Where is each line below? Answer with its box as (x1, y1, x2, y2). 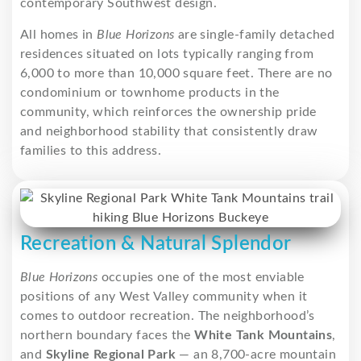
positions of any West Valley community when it (20, 289, 308, 303)
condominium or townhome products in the (20, 85, 280, 99)
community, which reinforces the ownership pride (20, 105, 317, 118)
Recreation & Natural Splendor (20, 234, 292, 254)
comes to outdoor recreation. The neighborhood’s (20, 309, 315, 322)
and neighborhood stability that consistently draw (20, 124, 318, 138)
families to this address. (20, 143, 161, 157)
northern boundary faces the (20, 328, 195, 342)
